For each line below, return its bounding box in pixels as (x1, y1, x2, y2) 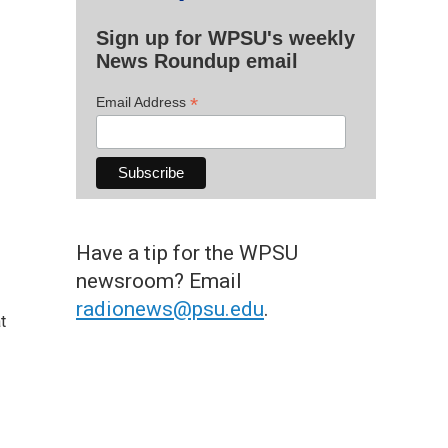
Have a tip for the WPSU (76, 240, 298, 265)
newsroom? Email (76, 268, 242, 293)
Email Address (96, 93, 190, 110)
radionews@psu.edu (76, 296, 264, 321)
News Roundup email (96, 49, 298, 72)
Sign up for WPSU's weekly (96, 26, 355, 49)
